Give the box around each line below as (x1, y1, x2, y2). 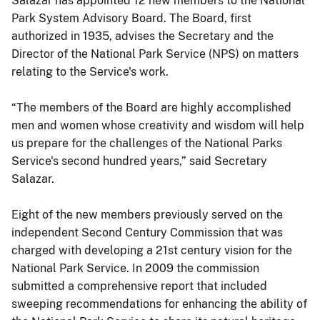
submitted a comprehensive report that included (11, 279, 267, 293)
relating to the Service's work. (11, 64, 169, 79)
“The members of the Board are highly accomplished (11, 100, 291, 114)
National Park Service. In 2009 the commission (11, 261, 259, 275)
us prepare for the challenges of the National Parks (11, 136, 282, 150)
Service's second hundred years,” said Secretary (11, 154, 267, 168)
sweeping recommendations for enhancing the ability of (11, 296, 307, 311)
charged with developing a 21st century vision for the (11, 243, 292, 257)
